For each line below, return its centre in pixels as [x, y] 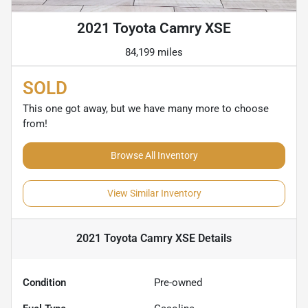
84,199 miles [154, 53]
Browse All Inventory [154, 156]
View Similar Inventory [154, 194]
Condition [44, 283]
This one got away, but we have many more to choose [146, 109]
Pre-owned [178, 283]
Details [213, 239]
